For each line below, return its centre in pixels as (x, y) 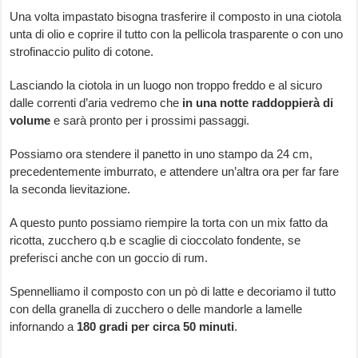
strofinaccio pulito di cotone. (82, 52)
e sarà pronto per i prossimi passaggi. (150, 121)
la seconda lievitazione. (70, 189)
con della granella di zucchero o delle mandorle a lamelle (156, 309)
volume (30, 121)
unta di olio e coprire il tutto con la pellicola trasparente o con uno (177, 34)
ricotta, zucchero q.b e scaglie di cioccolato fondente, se (155, 241)
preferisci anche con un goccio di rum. (109, 258)
